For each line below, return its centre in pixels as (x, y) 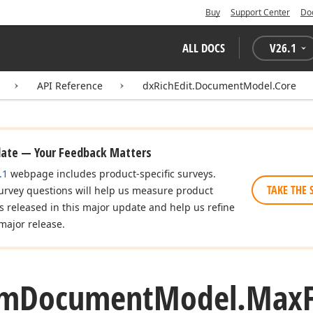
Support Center (260, 12)
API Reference (70, 86)
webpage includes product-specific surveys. (112, 174)
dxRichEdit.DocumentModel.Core (219, 86)
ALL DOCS (204, 48)
